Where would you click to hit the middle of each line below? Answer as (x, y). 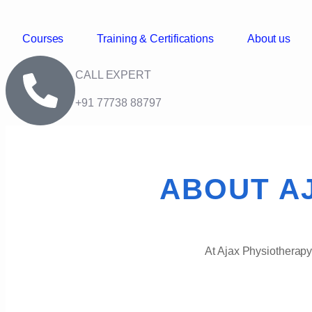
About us (269, 39)
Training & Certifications (155, 39)
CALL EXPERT (113, 75)
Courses (43, 39)
